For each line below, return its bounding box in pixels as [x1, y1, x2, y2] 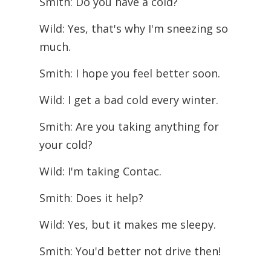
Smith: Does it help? [39, 191, 143, 205]
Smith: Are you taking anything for [39, 119, 219, 134]
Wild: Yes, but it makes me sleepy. [39, 217, 216, 232]
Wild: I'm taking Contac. [39, 164, 162, 178]
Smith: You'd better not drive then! [39, 244, 221, 258]
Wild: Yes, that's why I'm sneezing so [39, 21, 228, 36]
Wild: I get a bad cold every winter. [39, 93, 218, 107]
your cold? [39, 137, 93, 152]
